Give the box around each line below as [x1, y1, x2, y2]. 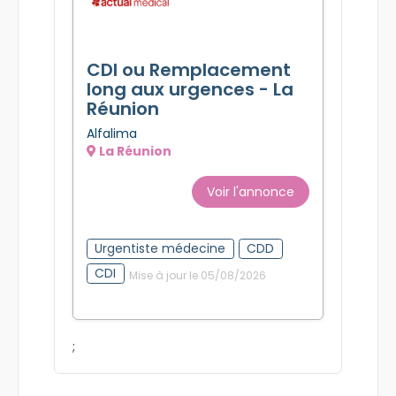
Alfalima [87, 124, 137, 142]
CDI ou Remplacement [87, 57, 291, 82]
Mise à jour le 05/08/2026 [128, 268, 266, 284]
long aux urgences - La [87, 76, 293, 102]
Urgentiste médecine [95, 239, 226, 257]
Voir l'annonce [207, 182, 294, 201]
